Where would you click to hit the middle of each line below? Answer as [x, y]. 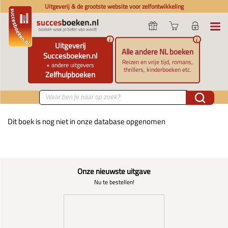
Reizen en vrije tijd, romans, [158, 62]
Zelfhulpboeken [70, 74]
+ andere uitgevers [70, 65]
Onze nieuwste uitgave [114, 172]
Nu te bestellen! [114, 182]
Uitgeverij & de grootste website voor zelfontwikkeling [114, 7]
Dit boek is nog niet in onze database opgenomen [87, 121]
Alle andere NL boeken [158, 51]
